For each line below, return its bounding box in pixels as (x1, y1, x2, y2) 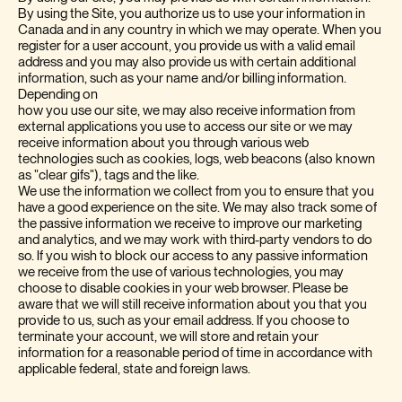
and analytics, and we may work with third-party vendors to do (18, 232, 372, 247)
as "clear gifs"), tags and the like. (18, 168, 199, 182)
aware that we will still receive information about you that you (18, 297, 367, 311)
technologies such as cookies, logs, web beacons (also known (18, 152, 375, 166)
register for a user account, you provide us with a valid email (18, 39, 355, 53)
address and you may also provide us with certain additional (18, 55, 356, 69)
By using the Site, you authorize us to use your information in (18, 6, 365, 21)
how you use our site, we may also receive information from (18, 103, 355, 118)
